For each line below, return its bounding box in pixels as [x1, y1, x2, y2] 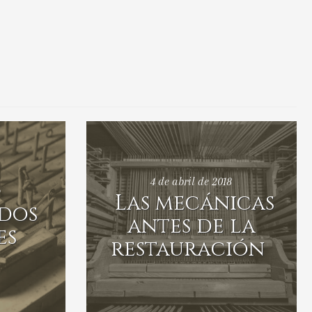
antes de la [127, 212, 256, 240]
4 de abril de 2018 [150, 174, 233, 188]
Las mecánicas [115, 189, 275, 217]
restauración [111, 235, 265, 263]
